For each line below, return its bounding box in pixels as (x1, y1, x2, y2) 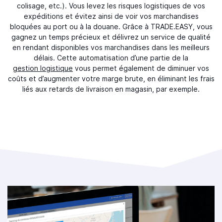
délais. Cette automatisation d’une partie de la (34, 54, 188, 62)
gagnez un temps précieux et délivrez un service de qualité (11, 33, 211, 41)
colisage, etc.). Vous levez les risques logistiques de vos (17, 1, 205, 10)
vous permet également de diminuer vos (73, 64, 209, 72)
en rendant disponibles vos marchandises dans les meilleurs (12, 43, 210, 52)
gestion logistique (13, 64, 73, 72)
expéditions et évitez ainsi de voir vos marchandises (23, 12, 199, 20)
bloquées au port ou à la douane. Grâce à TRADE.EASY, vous (9, 22, 213, 31)
